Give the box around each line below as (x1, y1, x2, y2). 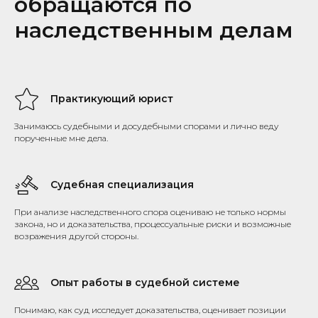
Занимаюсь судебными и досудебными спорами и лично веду (14, 120, 279, 131)
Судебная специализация (50, 177, 194, 191)
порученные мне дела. (14, 132, 108, 143)
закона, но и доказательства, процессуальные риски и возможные (14, 218, 291, 229)
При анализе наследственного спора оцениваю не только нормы (14, 206, 286, 217)
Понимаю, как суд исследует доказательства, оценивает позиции (14, 304, 286, 315)
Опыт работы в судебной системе (50, 275, 240, 289)
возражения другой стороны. (14, 230, 138, 241)
